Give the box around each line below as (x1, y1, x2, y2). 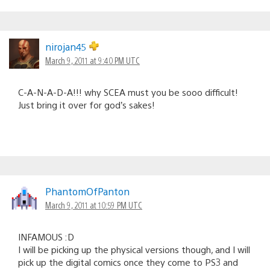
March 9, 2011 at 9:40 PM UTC (45, 54, 140, 66)
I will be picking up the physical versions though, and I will (18, 243, 250, 255)
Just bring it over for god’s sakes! (18, 98, 155, 110)
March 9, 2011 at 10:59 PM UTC (45, 199, 142, 210)
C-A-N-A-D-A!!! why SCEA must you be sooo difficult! (18, 86, 238, 98)
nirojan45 (45, 40, 89, 53)
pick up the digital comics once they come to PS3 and (18, 256, 238, 268)
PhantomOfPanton (45, 184, 130, 198)
